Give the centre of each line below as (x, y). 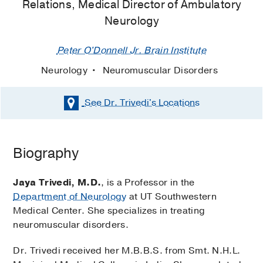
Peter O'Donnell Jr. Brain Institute (131, 51)
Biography (46, 154)
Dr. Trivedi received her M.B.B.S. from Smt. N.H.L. (127, 251)
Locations (178, 102)
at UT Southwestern (171, 197)
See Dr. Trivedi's (120, 102)
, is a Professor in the (148, 183)
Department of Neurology (70, 197)
